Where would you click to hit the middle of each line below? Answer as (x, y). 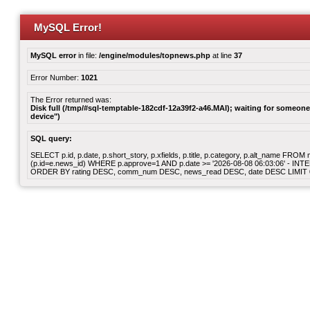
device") (45, 116)
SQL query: (51, 138)
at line (222, 55)
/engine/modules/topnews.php (155, 55)
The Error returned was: (71, 100)
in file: (88, 55)
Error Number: (56, 77)
